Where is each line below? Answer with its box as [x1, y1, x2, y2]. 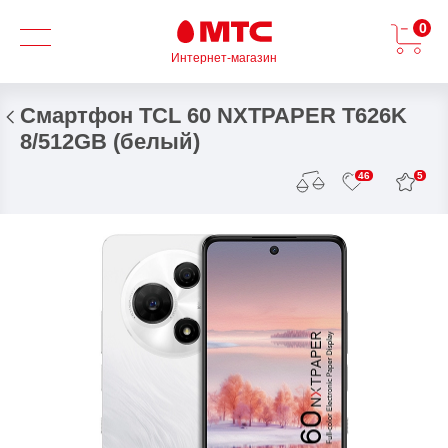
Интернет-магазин [171, 51, 277, 65]
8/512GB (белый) [20, 129, 200, 154]
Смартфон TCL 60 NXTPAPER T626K [20, 103, 407, 128]
